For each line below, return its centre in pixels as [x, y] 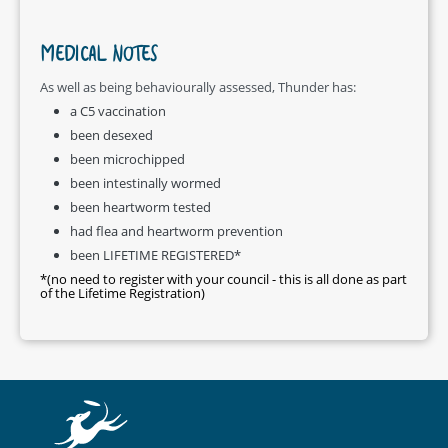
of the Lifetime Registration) [122, 292]
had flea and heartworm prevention [176, 230]
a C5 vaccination [118, 110]
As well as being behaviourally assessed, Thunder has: [198, 86]
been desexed [111, 134]
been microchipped [127, 158]
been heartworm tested [140, 206]
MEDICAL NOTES [98, 58]
